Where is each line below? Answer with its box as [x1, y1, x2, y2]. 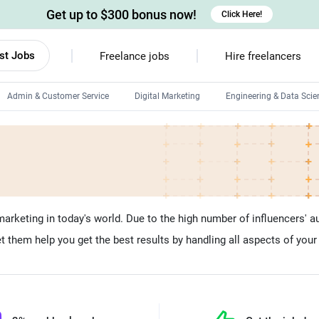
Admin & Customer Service [7, 91, 109, 101]
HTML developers [140, 197, 206, 207]
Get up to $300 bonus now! [46, 6, 197, 22]
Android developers [140, 125, 214, 135]
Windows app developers [140, 173, 236, 183]
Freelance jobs [99, 50, 169, 63]
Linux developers [140, 149, 204, 159]
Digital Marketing [135, 91, 200, 101]
